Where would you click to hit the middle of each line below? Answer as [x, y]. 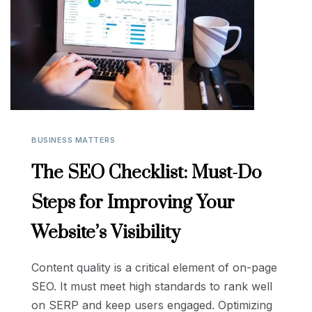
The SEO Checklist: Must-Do [147, 173]
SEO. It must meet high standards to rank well [152, 287]
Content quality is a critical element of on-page [154, 268]
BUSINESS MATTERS [73, 140]
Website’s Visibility [106, 233]
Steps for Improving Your [133, 203]
